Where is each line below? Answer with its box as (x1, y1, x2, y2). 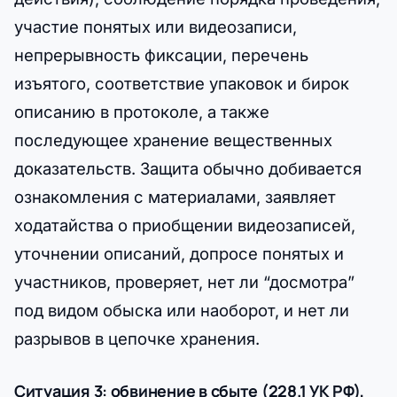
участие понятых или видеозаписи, (14, 16, 297, 36)
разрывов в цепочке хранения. (14, 328, 260, 348)
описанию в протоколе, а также (14, 101, 269, 121)
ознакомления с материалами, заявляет (14, 186, 336, 206)
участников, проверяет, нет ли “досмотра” (14, 271, 354, 292)
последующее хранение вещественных (14, 129, 332, 150)
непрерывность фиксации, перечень (14, 44, 308, 65)
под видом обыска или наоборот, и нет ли (14, 300, 349, 320)
